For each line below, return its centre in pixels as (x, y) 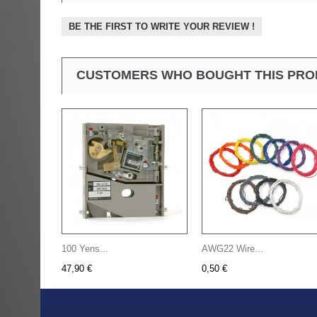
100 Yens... (85, 249)
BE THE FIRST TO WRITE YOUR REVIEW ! (162, 27)
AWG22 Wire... (232, 249)
